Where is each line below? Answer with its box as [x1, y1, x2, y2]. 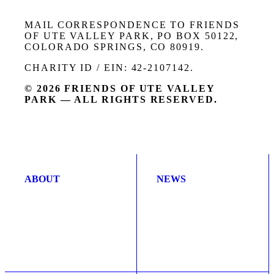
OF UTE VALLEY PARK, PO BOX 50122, [24, 31, 239, 41]
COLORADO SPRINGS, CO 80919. [24, 42, 204, 52]
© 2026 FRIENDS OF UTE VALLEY [24, 83, 215, 94]
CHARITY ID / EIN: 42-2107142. [24, 62, 194, 73]
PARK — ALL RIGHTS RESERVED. [24, 94, 218, 105]
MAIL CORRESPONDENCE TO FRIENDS [24, 20, 240, 30]
